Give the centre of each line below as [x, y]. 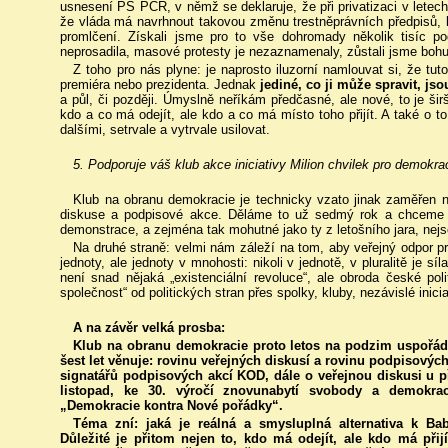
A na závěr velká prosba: [149, 328]
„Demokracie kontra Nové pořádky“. [171, 406]
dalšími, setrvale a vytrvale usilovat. [165, 129]
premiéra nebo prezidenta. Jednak [160, 84]
